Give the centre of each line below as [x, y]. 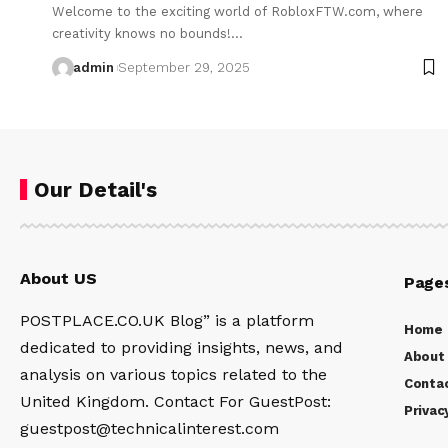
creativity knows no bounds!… [147, 33]
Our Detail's [95, 189]
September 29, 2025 [183, 67]
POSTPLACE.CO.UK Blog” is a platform [167, 320]
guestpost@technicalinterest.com [149, 428]
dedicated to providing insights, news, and [181, 347]
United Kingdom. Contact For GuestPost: [175, 401]
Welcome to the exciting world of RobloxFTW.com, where [237, 11]
